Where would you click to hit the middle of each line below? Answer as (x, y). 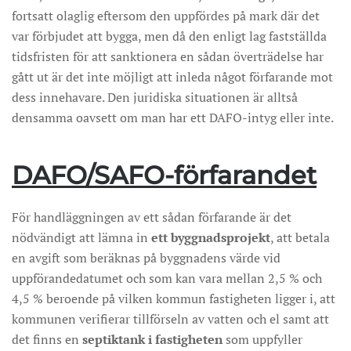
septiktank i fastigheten (152, 339)
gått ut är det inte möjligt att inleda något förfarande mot (172, 77)
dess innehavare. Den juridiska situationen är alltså (155, 97)
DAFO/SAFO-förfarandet (164, 175)
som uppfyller (262, 339)
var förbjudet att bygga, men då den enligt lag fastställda (169, 36)
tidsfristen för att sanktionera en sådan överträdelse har (168, 56)
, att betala (300, 237)
